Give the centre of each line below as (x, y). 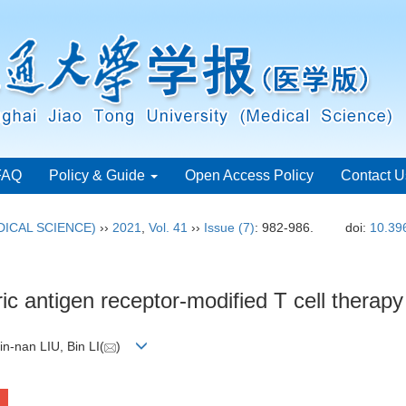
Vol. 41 (168, 227)
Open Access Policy (249, 175)
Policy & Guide (99, 175)
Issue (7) (229, 227)
